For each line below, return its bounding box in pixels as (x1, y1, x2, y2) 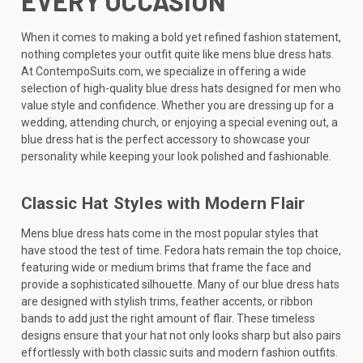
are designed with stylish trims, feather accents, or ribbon (20, 294, 313, 308)
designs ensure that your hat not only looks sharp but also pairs (20, 328, 341, 342)
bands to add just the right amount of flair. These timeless (20, 311, 315, 325)
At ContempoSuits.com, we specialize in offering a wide (20, 64, 306, 78)
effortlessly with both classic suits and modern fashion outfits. (20, 345, 338, 359)
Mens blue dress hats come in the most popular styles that (20, 226, 318, 240)
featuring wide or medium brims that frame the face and (20, 260, 311, 274)
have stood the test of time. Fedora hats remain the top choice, (20, 243, 341, 257)
